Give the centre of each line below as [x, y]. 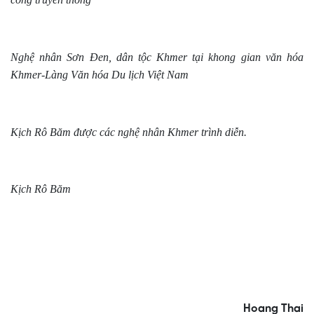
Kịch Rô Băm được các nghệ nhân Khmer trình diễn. [129, 132]
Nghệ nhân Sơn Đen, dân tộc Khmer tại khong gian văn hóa [157, 57]
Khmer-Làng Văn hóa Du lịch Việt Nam [100, 75]
